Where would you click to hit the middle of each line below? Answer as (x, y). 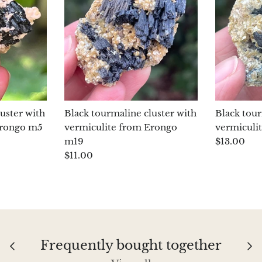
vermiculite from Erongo (120, 127)
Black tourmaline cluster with (130, 113)
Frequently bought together (131, 246)
